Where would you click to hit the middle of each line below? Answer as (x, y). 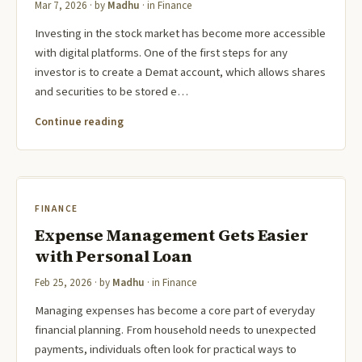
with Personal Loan (114, 257)
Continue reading (79, 122)
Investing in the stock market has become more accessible (180, 34)
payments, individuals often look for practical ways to (166, 350)
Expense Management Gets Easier (172, 236)
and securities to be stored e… (112, 92)
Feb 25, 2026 (63, 283)
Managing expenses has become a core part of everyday (175, 311)
